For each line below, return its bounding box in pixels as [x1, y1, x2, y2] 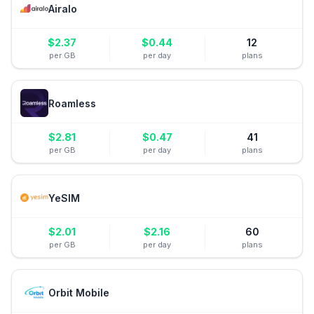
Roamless [48, 97, 96, 109]
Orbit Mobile [48, 286, 109, 299]
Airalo [48, 2, 77, 15]
